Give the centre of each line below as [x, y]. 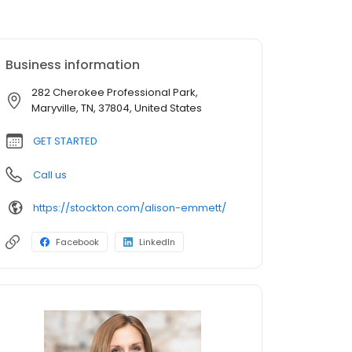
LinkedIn [157, 242]
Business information [73, 65]
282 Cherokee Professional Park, [115, 93]
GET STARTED [65, 141]
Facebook [77, 242]
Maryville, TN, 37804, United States [117, 108]
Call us [50, 175]
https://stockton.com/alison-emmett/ [130, 207]
